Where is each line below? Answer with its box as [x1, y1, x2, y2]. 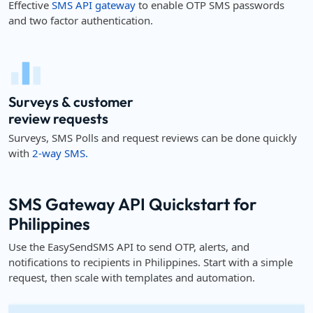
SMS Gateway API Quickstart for [8, 194, 256, 214]
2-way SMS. [32, 146, 88, 160]
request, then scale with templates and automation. [8, 270, 255, 284]
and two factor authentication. [8, 13, 153, 27]
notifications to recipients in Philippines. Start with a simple [8, 255, 293, 269]
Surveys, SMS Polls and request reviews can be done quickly [8, 131, 297, 145]
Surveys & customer [8, 93, 133, 110]
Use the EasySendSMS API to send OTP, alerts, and [8, 240, 249, 254]
